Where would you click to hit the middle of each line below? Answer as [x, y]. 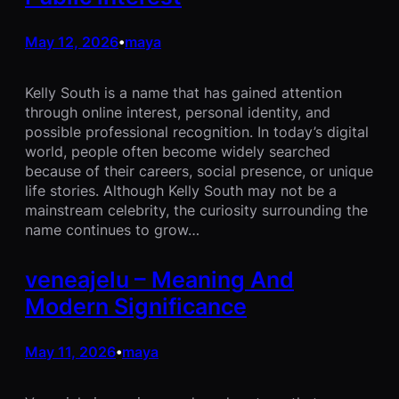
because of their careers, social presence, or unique [199, 171]
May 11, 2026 [70, 351]
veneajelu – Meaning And [159, 280]
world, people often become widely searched [178, 152]
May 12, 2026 [72, 42]
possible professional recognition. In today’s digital [197, 132]
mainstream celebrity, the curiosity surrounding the [196, 211]
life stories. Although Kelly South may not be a [181, 191]
